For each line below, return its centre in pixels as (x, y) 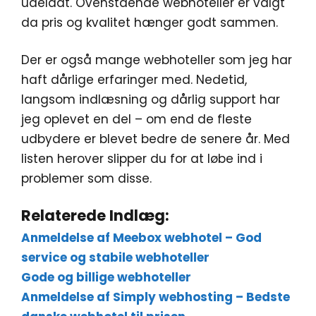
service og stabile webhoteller (115, 257)
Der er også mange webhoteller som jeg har (157, 60)
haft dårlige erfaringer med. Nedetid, (134, 80)
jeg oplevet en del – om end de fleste (136, 120)
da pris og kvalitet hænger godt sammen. (150, 22)
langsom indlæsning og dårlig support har (151, 100)
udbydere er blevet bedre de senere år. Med (156, 139)
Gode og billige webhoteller (106, 277)
